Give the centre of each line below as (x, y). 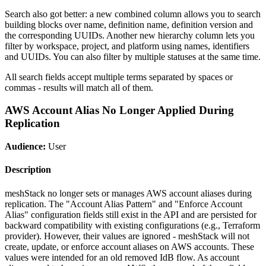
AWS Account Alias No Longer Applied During (119, 110)
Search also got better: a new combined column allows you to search (133, 14)
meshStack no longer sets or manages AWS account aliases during (128, 193)
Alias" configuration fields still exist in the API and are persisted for (131, 214)
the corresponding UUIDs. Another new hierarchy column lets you (130, 35)
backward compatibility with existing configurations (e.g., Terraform (132, 225)
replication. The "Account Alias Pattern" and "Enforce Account (123, 204)
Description (28, 170)
